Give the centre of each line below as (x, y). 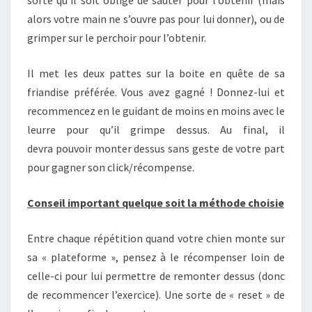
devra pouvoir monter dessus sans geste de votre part (156, 148)
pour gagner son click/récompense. (111, 167)
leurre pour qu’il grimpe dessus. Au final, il (156, 130)
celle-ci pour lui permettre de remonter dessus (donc (156, 276)
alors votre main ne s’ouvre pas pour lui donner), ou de (156, 19)
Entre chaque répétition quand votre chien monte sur (156, 238)
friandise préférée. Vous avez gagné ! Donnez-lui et (156, 92)
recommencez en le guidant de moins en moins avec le (156, 111)
